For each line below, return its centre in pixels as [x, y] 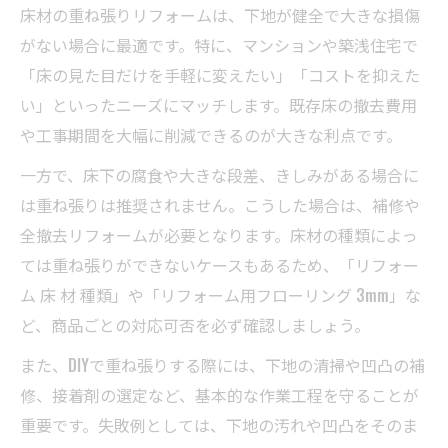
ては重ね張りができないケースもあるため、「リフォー [219, 264]
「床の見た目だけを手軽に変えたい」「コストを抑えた [220, 74]
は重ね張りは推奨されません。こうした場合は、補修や [220, 204]
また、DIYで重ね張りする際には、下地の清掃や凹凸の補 [222, 364]
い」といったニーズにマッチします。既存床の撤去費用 [218, 104]
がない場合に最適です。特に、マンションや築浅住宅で [219, 44]
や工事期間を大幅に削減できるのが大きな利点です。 [211, 134]
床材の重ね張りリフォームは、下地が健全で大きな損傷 [220, 14]
